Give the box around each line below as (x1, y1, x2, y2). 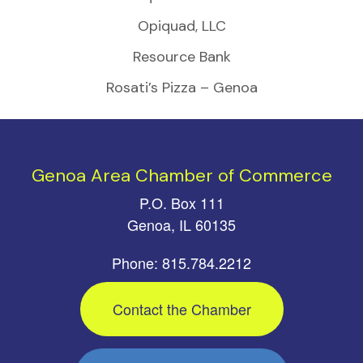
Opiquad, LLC (137, 15, 226, 36)
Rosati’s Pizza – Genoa (105, 77, 258, 97)
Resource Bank (132, 46, 231, 66)
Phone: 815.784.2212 (112, 251, 251, 273)
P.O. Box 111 (139, 191, 224, 213)
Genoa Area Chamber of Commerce (31, 163, 332, 187)
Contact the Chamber (112, 297, 251, 319)
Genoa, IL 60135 (127, 213, 236, 235)
